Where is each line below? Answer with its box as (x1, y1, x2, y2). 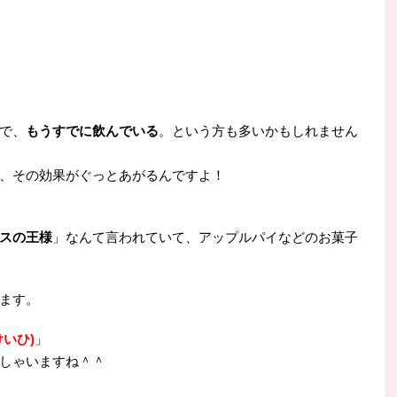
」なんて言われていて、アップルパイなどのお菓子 (52, 229, 358, 245)
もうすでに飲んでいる (26, 122, 159, 138)
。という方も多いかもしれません (159, 122, 358, 138)
